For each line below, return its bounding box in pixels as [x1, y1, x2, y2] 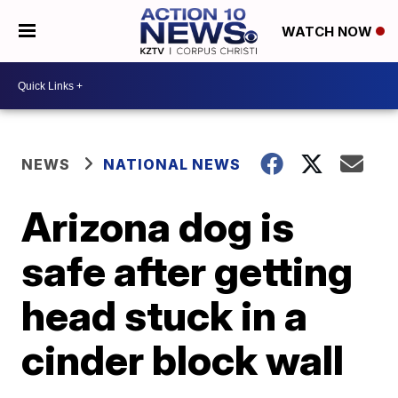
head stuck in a [21, 291, 308, 340]
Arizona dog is [21, 202, 295, 251]
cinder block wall [21, 335, 345, 385]
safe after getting [21, 246, 354, 296]
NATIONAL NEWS [103, 155, 242, 173]
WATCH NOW [281, 23, 376, 41]
